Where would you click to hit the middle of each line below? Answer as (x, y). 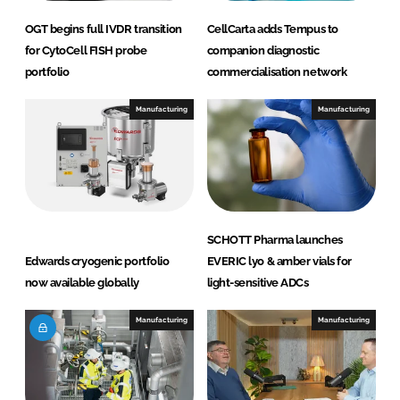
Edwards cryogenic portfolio (97, 262)
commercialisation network (277, 72)
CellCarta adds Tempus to (272, 29)
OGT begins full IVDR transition (103, 29)
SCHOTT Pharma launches (275, 240)
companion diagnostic (263, 51)
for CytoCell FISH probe (86, 51)
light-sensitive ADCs (258, 283)
